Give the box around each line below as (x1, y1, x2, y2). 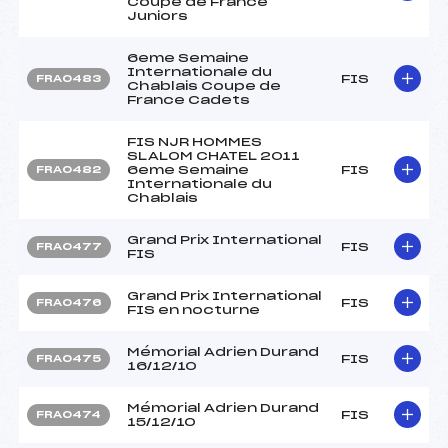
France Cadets (127, 93, 250, 106)
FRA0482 (36, 164, 101, 175)
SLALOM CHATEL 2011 (127, 149, 300, 162)
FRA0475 (36, 353, 101, 364)
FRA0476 (36, 297, 102, 308)
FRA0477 (36, 241, 102, 252)
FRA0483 (36, 73, 101, 84)
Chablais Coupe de (127, 79, 281, 92)
